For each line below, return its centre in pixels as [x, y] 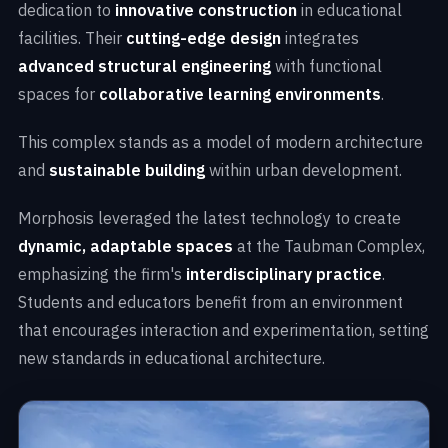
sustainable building [127, 170]
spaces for [58, 94]
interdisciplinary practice [282, 274]
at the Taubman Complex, [331, 246]
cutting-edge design [203, 38]
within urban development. [303, 170]
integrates [320, 38]
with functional [326, 66]
